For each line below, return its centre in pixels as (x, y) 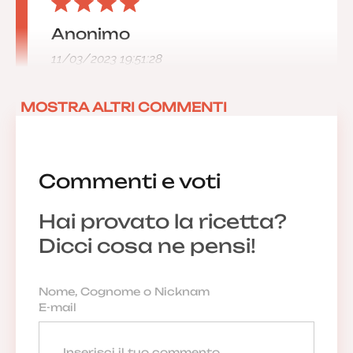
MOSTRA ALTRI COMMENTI (124, 107)
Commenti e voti (129, 182)
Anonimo (91, 33)
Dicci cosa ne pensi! (147, 246)
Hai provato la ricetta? (162, 222)
